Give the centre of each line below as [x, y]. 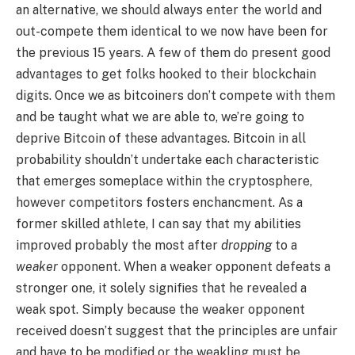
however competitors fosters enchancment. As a [159, 203]
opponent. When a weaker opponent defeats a [194, 267]
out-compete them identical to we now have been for [172, 32]
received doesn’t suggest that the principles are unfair [177, 331]
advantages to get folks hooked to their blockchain [166, 74]
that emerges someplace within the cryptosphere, [164, 181]
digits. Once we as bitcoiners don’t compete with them [176, 96]
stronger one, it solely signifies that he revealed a [161, 288]
